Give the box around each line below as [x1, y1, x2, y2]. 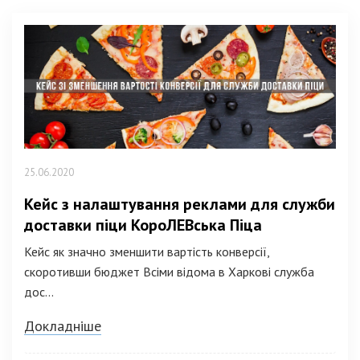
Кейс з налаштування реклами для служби [24, 193, 335, 215]
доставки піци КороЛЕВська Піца [24, 214, 262, 235]
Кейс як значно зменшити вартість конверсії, [24, 243, 269, 260]
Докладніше [24, 316, 101, 335]
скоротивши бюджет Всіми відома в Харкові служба [24, 263, 314, 280]
